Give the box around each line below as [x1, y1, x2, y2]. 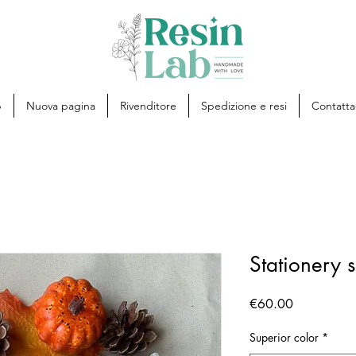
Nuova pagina [25, 99, 95, 113]
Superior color [250, 330, 319, 345]
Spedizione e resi [200, 99, 287, 113]
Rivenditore [119, 99, 176, 113]
